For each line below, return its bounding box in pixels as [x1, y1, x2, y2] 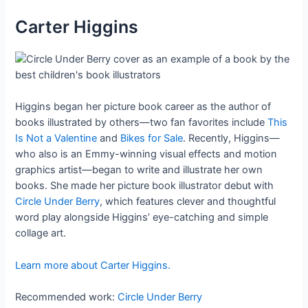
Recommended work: [15, 291, 118, 304]
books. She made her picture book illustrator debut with [15, 179, 274, 192]
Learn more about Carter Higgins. [15, 258, 171, 272]
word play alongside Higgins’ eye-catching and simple [15, 211, 269, 224]
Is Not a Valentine [15, 132, 98, 145]
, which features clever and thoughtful [100, 195, 276, 208]
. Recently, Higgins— [183, 132, 280, 145]
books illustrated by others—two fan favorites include [15, 116, 268, 129]
